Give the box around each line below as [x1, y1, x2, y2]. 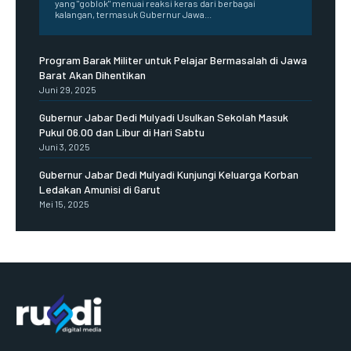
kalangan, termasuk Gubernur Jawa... [55, 8, 212, 20]
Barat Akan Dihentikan [39, 67, 146, 81]
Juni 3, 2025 [39, 140, 90, 152]
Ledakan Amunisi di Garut [39, 182, 161, 196]
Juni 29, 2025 [39, 83, 96, 95]
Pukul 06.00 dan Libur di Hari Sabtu [39, 125, 204, 139]
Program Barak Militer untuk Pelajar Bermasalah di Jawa [39, 52, 307, 67]
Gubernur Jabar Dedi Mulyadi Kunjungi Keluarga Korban [39, 167, 299, 181]
